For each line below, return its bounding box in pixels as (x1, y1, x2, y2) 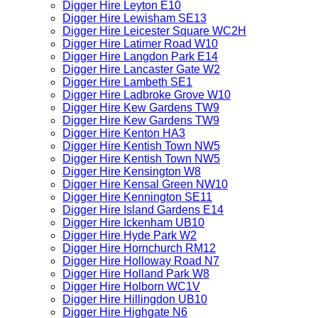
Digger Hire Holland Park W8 (62, 268, 209, 280)
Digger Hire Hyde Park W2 (62, 229, 197, 241)
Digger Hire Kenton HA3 (62, 127, 185, 139)
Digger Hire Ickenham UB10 (62, 216, 204, 229)
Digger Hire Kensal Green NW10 (62, 178, 228, 190)
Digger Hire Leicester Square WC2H (62, 25, 246, 37)
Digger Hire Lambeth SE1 (62, 76, 192, 88)
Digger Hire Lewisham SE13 (62, 12, 207, 24)
